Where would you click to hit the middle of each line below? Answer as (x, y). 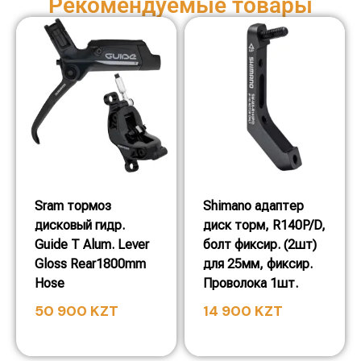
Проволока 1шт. (251, 283)
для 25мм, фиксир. (258, 264)
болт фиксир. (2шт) (260, 245)
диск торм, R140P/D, (264, 225)
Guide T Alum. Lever (92, 245)
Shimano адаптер (253, 206)
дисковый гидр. (80, 225)
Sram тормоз (73, 206)
